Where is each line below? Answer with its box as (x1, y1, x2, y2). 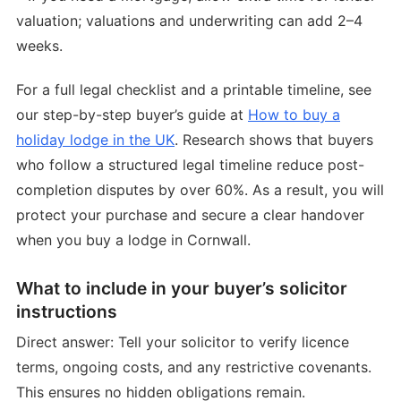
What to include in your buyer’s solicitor (16, 277, 347, 299)
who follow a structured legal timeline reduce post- (16, 155, 364, 174)
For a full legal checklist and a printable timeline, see (16, 80, 371, 98)
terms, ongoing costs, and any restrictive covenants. (16, 358, 371, 377)
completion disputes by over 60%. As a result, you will (16, 180, 384, 199)
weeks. (16, 36, 63, 55)
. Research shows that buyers (175, 130, 373, 149)
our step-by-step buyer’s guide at (16, 105, 248, 124)
